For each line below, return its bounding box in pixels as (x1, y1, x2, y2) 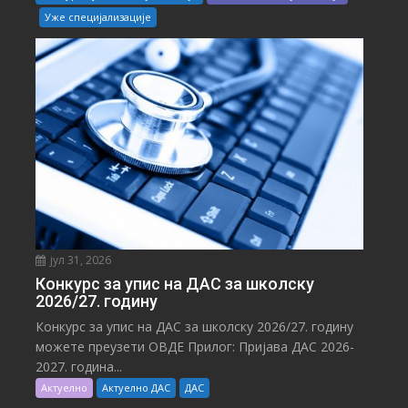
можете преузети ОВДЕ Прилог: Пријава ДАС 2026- (36, 338, 355, 356)
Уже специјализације (45, 10, 152, 25)
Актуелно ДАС (102, 381, 171, 395)
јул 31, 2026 (47, 252, 112, 269)
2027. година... (36, 358, 123, 376)
